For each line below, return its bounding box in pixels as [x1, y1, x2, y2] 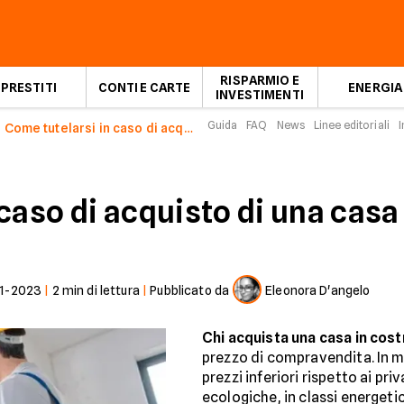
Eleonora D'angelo [265, 283, 371, 298]
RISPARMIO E [220, 72, 299, 87]
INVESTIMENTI [216, 87, 304, 102]
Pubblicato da [150, 283, 230, 298]
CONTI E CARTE [97, 79, 191, 95]
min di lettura [59, 283, 140, 298]
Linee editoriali [314, 118, 390, 132]
